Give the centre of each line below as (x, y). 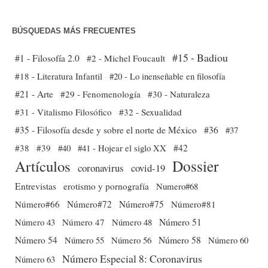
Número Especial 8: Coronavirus (132, 259)
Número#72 (89, 204)
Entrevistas (36, 186)
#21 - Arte (34, 94)
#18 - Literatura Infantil (59, 76)
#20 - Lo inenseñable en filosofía (167, 76)
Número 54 (36, 240)
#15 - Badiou (200, 58)
